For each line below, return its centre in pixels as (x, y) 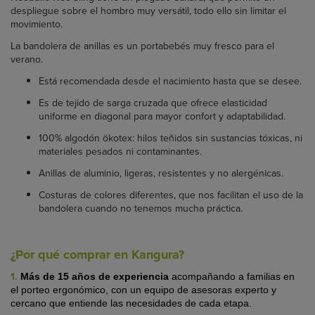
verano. (27, 59)
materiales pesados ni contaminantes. (120, 152)
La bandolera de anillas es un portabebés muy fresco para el (142, 46)
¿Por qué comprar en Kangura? (97, 255)
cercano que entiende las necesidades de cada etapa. (131, 303)
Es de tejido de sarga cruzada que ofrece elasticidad (153, 103)
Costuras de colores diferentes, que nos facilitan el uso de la (171, 195)
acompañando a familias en (233, 277)
